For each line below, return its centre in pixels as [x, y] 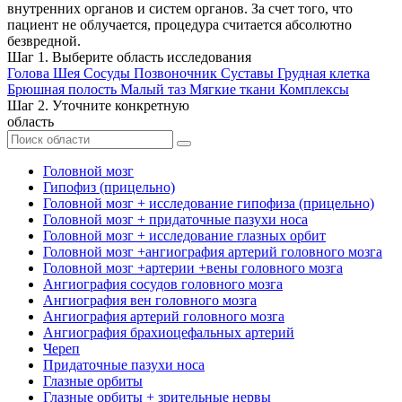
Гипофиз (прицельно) [109, 187]
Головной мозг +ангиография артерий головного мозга [213, 251]
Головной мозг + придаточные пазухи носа [175, 219]
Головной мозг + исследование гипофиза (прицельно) [209, 203]
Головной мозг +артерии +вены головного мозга [193, 267]
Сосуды [107, 73]
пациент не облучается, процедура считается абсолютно [179, 24]
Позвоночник [175, 73]
